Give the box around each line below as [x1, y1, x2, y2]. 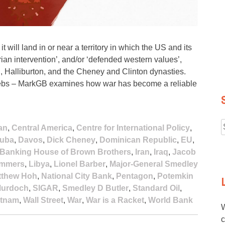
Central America [12, 123, 72, 132]
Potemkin [157, 171, 193, 180]
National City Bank [41, 171, 112, 180]
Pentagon [116, 171, 153, 180]
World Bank [148, 195, 193, 204]
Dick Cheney [47, 135, 95, 144]
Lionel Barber [54, 159, 105, 168]
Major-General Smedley [109, 159, 198, 168]
